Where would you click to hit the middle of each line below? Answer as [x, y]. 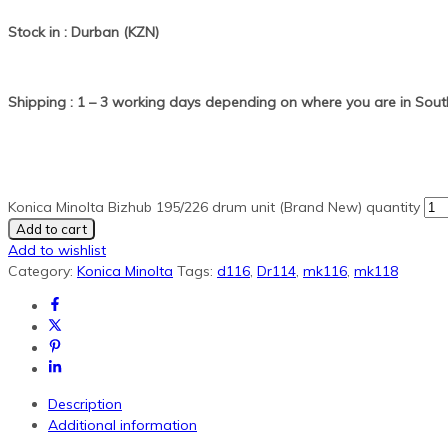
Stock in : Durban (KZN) [83, 32]
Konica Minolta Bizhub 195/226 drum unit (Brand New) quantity [214, 207]
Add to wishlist [57, 250]
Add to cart [51, 229]
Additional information [122, 425]
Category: [42, 271]
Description [85, 404]
